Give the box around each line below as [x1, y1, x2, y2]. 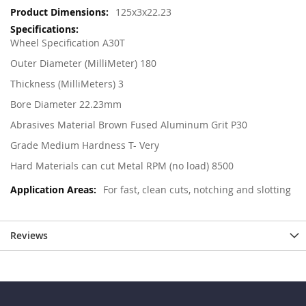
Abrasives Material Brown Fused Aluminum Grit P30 [10, 117, 247, 131]
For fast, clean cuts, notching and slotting [103, 182, 291, 196]
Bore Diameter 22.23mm [10, 97, 122, 111]
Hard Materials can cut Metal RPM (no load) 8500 [10, 158, 234, 172]
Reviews [10, 228, 48, 242]
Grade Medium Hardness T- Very [10, 138, 159, 152]
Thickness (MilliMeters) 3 [10, 76, 124, 90]
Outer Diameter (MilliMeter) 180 [10, 56, 156, 70]
